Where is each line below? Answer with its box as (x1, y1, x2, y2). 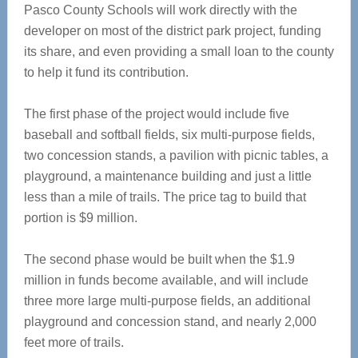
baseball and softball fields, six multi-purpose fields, (23, 128, 315, 141)
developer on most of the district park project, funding (23, 24, 321, 38)
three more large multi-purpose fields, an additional (23, 294, 311, 308)
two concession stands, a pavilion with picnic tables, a (23, 149, 328, 162)
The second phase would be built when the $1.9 (23, 253, 295, 266)
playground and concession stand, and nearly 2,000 (23, 315, 316, 328)
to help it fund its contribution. (23, 66, 189, 79)
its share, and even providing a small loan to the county (23, 45, 334, 58)
